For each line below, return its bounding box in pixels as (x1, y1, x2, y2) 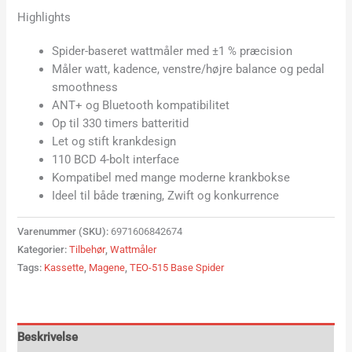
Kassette (44, 262, 85, 274)
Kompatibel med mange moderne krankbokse (52, 170, 291, 185)
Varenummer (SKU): (17, 225, 112, 238)
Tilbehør (69, 244, 106, 256)
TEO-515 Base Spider (130, 262, 225, 274)
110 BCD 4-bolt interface (52, 152, 180, 167)
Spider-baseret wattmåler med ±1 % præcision (52, 44, 293, 59)
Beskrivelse (17, 329, 79, 344)
